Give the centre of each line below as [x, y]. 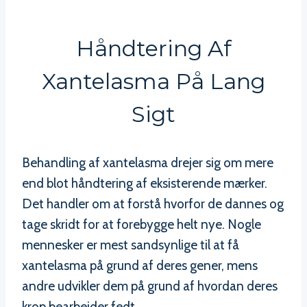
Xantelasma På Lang [153, 81]
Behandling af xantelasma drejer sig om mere [148, 162]
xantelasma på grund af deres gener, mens [140, 265]
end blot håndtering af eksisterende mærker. [145, 183]
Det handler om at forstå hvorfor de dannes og [153, 204]
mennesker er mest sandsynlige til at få [131, 245]
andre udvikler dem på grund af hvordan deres [150, 286]
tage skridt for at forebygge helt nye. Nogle [142, 224]
